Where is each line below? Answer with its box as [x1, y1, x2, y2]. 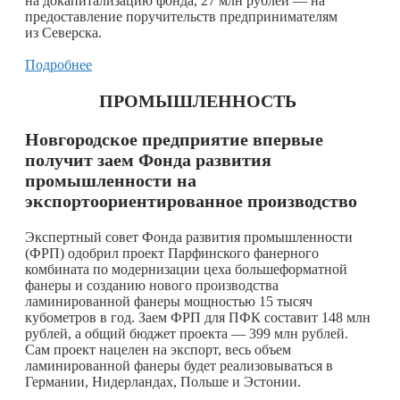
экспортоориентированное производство [25, 190, 357, 211]
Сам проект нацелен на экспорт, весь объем [25, 341, 291, 357]
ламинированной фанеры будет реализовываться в [25, 357, 333, 373]
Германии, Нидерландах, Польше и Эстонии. [25, 373, 301, 389]
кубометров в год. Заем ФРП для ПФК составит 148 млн [25, 309, 371, 325]
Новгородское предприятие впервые [25, 129, 323, 149]
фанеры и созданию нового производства [25, 277, 279, 293]
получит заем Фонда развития [25, 149, 271, 170]
